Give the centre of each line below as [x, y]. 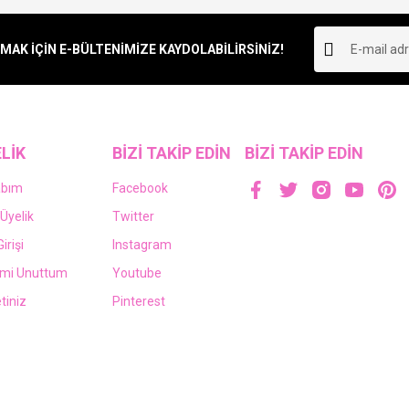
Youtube [137, 273]
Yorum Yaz [204, 48]
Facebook [141, 189]
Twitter [134, 217]
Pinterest [139, 302]
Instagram [142, 245]
